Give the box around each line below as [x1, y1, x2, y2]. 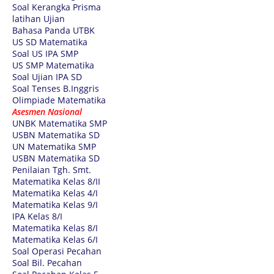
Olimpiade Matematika [12, 94, 106, 106]
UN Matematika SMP [12, 140, 96, 152]
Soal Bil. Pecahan [12, 256, 82, 268]
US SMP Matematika [12, 59, 94, 71]
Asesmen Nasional [12, 105, 82, 117]
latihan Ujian [12, 12, 65, 24]
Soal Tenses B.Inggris [12, 82, 99, 94]
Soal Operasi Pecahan [12, 245, 102, 257]
